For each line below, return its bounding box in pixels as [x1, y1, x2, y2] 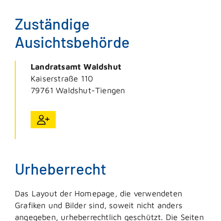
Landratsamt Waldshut [31, 62, 121, 72]
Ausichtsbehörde [15, 33, 130, 51]
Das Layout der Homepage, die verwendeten [15, 188, 183, 198]
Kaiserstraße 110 [31, 74, 94, 83]
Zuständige [15, 14, 90, 33]
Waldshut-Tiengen [56, 85, 125, 95]
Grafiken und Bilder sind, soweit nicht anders [15, 200, 183, 210]
